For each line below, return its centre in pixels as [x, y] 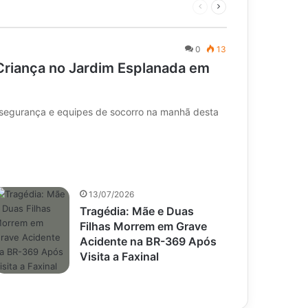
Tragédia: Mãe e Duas [137, 211]
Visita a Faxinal [120, 256]
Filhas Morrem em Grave [144, 226]
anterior [216, 19]
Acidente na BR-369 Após [148, 241]
